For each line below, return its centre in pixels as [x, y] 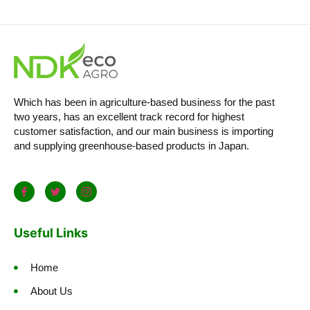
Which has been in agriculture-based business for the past [144, 103]
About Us [52, 291]
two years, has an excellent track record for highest [129, 117]
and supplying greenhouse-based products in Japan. [131, 146]
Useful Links [51, 232]
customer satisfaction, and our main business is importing [144, 132]
